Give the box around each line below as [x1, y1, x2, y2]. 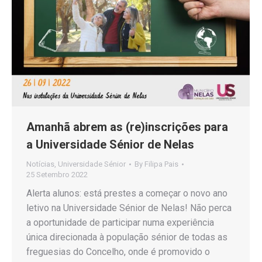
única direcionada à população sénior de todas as [26, 232, 227, 243]
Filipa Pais [144, 160, 178, 169]
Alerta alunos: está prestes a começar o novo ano [26, 188, 227, 199]
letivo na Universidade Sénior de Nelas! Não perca [26, 202, 232, 214]
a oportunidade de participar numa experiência [26, 217, 214, 229]
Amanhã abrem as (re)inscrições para [26, 120, 228, 135]
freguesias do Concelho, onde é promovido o [26, 246, 210, 258]
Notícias [26, 160, 54, 169]
